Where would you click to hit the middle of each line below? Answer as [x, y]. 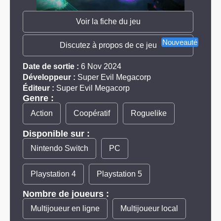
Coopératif [92, 113]
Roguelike [149, 113]
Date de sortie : [51, 66]
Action [42, 113]
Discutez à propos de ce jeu [108, 45]
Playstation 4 [53, 174]
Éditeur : [38, 88]
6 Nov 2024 [100, 66]
